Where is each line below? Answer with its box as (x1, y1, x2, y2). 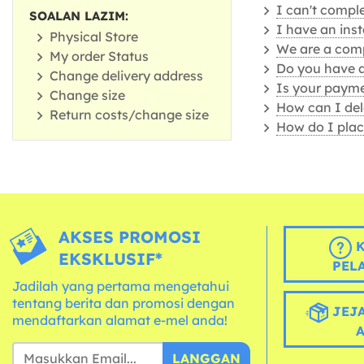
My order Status (50, 48, 149, 65)
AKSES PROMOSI (58, 227, 201, 248)
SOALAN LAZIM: (29, 8, 128, 24)
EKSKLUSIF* (58, 249, 163, 270)
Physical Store (50, 28, 138, 45)
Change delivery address (50, 67, 203, 84)
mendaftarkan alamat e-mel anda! (12, 312, 227, 329)
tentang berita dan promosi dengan (12, 295, 235, 312)
